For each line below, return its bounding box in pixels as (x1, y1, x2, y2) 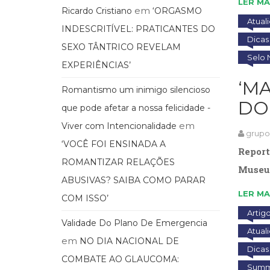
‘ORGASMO (152, 5, 202, 16)
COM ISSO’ (61, 192, 108, 204)
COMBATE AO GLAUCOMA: (61, 253, 179, 265)
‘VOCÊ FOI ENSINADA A (61, 138, 166, 149)
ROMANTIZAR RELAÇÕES (61, 156, 175, 168)
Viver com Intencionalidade (61, 120, 177, 131)
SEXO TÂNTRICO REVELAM (61, 41, 181, 52)
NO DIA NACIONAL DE (80, 235, 179, 246)
